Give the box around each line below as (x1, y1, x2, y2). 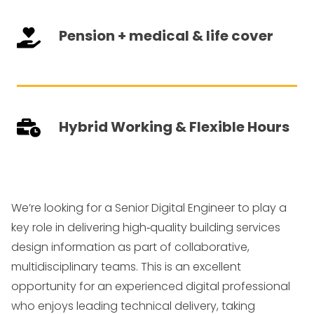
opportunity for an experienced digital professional (11, 278, 290, 294)
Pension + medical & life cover (59, 26, 273, 46)
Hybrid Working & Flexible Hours (59, 117, 289, 137)
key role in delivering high (11, 219, 146, 235)
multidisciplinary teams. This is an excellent (11, 259, 241, 275)
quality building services (150, 219, 280, 235)
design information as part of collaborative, (11, 239, 250, 255)
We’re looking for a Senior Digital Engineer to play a (11, 200, 287, 216)
